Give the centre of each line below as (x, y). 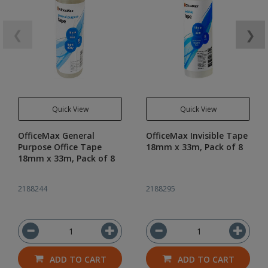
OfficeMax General (56, 135)
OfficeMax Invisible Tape (197, 135)
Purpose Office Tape (60, 147)
